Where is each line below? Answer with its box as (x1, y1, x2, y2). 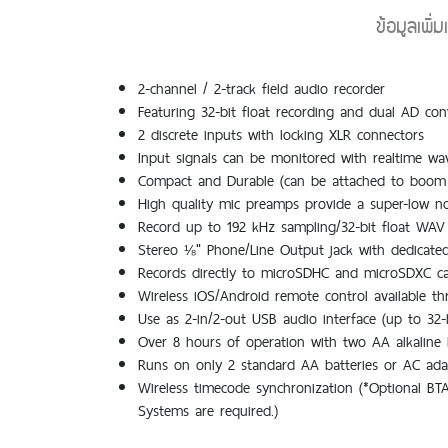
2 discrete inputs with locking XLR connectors (138, 121, 425, 147)
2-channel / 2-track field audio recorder (138, 75, 386, 101)
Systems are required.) (138, 397, 279, 423)
